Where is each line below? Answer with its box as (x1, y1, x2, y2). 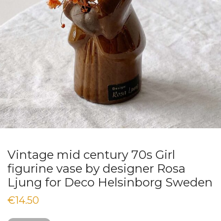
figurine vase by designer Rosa (7, 161, 185, 176)
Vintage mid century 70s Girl (7, 147, 175, 162)
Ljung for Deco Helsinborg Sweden (7, 175, 213, 189)
